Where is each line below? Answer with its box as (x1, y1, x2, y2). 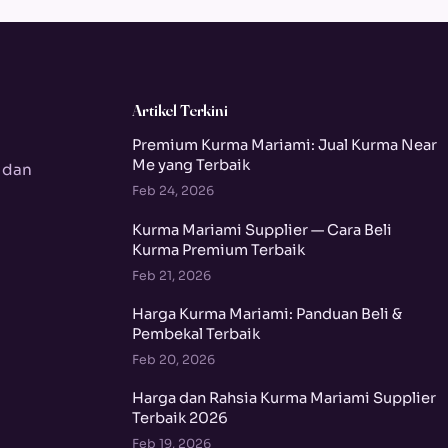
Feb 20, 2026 (132, 351, 216, 368)
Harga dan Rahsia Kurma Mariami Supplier (132, 389, 437, 408)
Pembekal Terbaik (132, 324, 261, 343)
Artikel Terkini (132, 99, 228, 120)
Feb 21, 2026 (132, 267, 212, 284)
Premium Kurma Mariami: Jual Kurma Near (132, 136, 438, 155)
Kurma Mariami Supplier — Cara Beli (132, 220, 393, 239)
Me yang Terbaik (132, 156, 251, 175)
